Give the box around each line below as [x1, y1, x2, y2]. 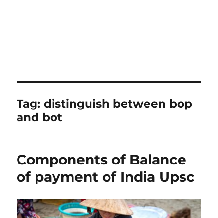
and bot [17, 110, 63, 124]
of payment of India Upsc [17, 168, 195, 185]
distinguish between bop [44, 97, 193, 110]
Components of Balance [17, 151, 187, 168]
